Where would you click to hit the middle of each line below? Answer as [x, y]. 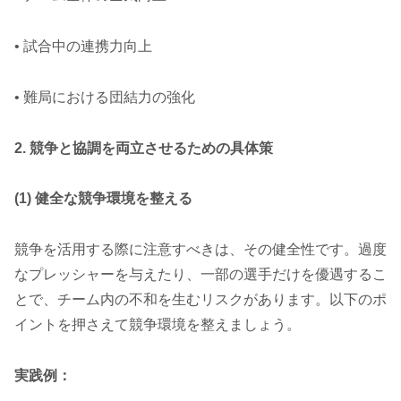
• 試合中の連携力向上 [83, 46]
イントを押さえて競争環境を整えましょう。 [158, 325]
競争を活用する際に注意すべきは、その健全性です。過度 [200, 250]
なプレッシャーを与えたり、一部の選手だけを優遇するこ [200, 275]
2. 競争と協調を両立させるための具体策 [144, 148]
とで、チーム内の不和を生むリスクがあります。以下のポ [200, 300]
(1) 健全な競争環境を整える [103, 199]
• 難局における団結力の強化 [105, 97]
